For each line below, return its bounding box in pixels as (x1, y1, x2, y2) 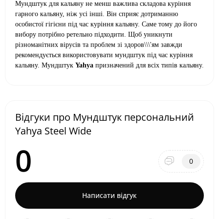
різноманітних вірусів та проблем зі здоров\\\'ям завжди (15, 41, 182, 48)
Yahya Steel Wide (15, 124, 91, 137)
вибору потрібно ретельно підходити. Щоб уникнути (15, 31, 173, 38)
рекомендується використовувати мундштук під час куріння (15, 51, 193, 59)
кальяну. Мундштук (15, 62, 75, 69)
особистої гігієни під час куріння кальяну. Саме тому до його (15, 21, 197, 28)
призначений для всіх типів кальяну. (93, 62, 204, 69)
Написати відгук (82, 191, 137, 200)
